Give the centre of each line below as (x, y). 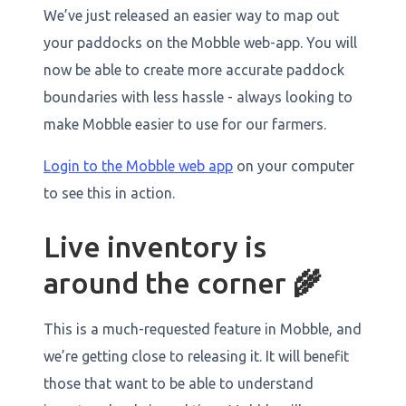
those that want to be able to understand (179, 383)
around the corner (168, 282)
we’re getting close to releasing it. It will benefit (196, 356)
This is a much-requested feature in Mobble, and (203, 329)
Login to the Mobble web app (138, 165)
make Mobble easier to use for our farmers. (185, 124)
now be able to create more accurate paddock (194, 69)
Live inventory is (155, 246)
